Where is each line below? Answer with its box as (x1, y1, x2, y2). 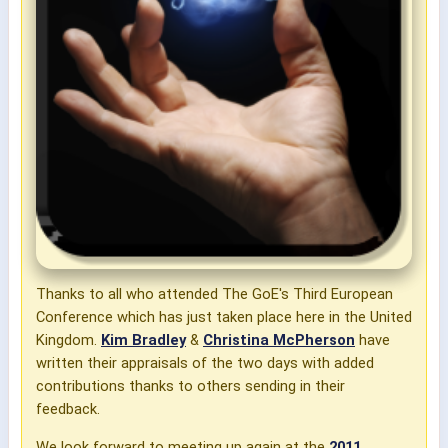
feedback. (36, 400, 100, 419)
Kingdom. (36, 331, 101, 350)
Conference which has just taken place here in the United (36, 308, 412, 327)
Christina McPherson (203, 331, 355, 350)
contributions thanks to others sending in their (36, 377, 345, 396)
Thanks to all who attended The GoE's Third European (36, 285, 393, 304)
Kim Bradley (101, 331, 186, 350)
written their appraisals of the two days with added (36, 354, 374, 373)
